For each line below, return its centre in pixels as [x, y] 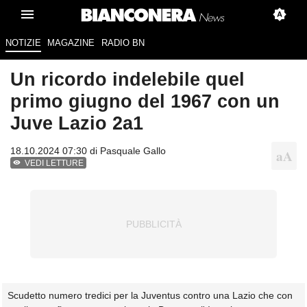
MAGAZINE [71, 43]
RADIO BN [123, 43]
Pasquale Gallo [133, 151]
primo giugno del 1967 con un [145, 101]
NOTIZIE [23, 43]
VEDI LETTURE [54, 163]
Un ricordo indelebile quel [127, 79]
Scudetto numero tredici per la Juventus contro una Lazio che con [150, 296]
